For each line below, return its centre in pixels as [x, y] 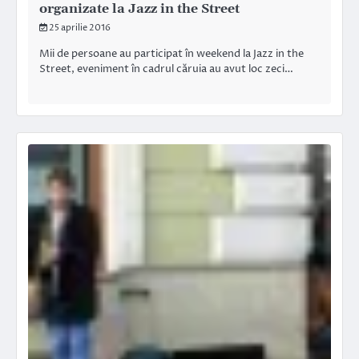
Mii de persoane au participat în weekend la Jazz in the [171, 54]
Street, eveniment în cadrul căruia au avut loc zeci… [166, 69]
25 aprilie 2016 [80, 28]
